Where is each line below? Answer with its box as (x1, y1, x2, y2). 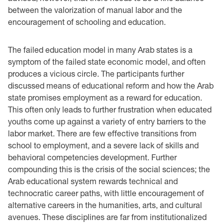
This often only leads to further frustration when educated (8, 104, 212, 114)
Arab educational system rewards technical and (8, 176, 178, 186)
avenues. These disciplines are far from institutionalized (8, 212, 207, 222)
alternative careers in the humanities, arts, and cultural (8, 200, 202, 210)
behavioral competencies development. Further (8, 152, 177, 162)
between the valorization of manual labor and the (8, 4, 182, 14)
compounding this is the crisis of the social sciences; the (8, 164, 210, 174)
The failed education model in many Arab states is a (8, 44, 193, 54)
